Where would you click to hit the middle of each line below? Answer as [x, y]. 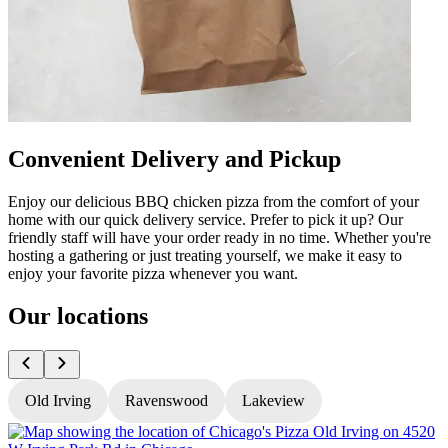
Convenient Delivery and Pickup [174, 158]
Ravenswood [166, 400]
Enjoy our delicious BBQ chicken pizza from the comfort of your [213, 201]
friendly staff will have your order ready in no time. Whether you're [219, 237]
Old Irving [58, 400]
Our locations [78, 315]
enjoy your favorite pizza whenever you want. [153, 273]
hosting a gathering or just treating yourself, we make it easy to [205, 255]
